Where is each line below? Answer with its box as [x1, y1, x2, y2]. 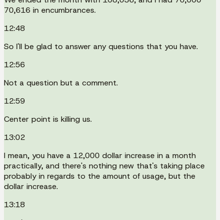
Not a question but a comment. [4, 77, 118, 88]
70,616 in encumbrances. [4, 4, 96, 15]
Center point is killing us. [4, 113, 92, 124]
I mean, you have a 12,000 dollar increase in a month [4, 150, 196, 161]
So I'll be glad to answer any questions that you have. [4, 41, 198, 52]
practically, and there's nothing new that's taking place [4, 160, 205, 171]
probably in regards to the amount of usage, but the [4, 170, 195, 181]
